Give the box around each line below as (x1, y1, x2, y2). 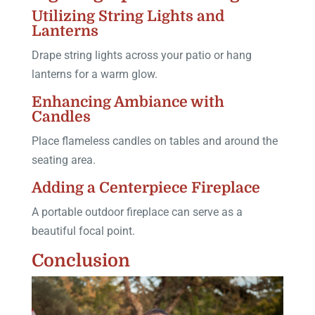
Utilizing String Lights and (31, 7, 224, 25)
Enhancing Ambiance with (31, 93, 224, 110)
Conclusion (31, 250, 130, 271)
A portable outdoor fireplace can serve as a (31, 205, 243, 219)
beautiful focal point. (31, 224, 135, 238)
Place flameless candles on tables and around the (31, 134, 278, 148)
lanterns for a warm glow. (31, 67, 157, 81)
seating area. (31, 153, 96, 167)
